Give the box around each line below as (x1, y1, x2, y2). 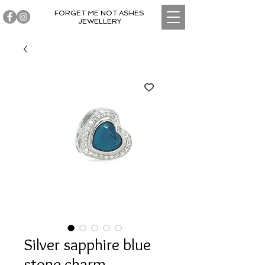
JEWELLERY (77, 17, 121, 25)
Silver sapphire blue (24, 234, 151, 254)
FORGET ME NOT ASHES (54, 9, 144, 17)
